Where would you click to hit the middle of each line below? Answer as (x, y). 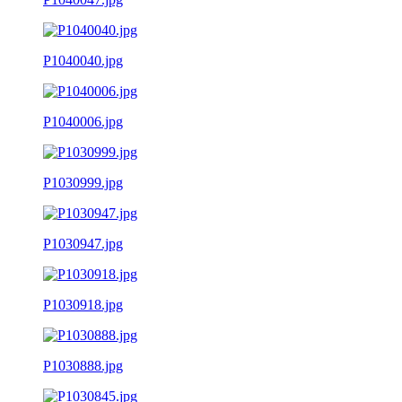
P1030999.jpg (83, 182)
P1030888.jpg (83, 365)
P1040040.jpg (83, 60)
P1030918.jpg (83, 304)
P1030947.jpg (83, 243)
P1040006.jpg (83, 121)
